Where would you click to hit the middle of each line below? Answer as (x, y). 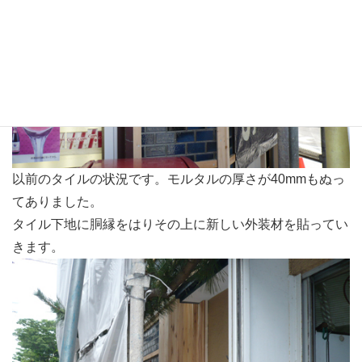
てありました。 (57, 201)
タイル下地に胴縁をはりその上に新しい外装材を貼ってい (180, 224)
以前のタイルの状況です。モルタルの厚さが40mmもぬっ (179, 179)
